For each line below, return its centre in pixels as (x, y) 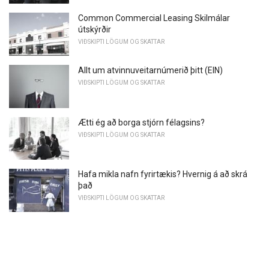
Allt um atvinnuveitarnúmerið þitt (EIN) (150, 71)
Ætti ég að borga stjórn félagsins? (141, 122)
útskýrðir (95, 30)
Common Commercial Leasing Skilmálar (154, 18)
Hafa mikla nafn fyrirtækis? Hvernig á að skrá (163, 174)
